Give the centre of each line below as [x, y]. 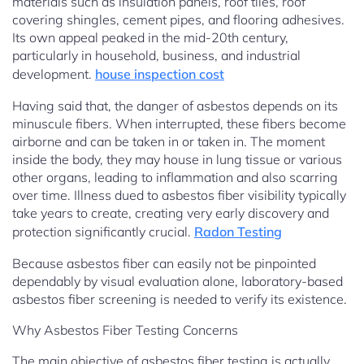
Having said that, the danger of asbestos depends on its [175, 106]
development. [54, 74]
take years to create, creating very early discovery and [171, 213]
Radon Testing [238, 232]
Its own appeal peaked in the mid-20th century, [150, 38]
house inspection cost [160, 74]
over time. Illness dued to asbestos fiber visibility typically [179, 195]
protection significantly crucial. [103, 232]
